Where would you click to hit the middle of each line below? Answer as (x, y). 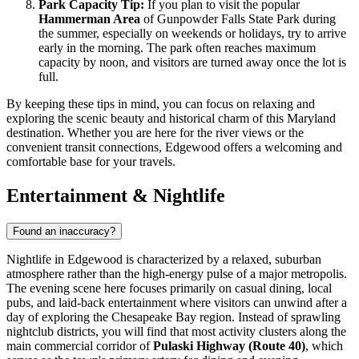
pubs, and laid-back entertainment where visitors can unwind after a (177, 302)
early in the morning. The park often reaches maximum (177, 48)
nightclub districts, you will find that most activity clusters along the (176, 331)
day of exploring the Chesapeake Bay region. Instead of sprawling (173, 317)
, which (324, 345)
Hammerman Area (89, 19)
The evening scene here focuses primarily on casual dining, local (169, 288)
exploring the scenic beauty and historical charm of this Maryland (171, 119)
